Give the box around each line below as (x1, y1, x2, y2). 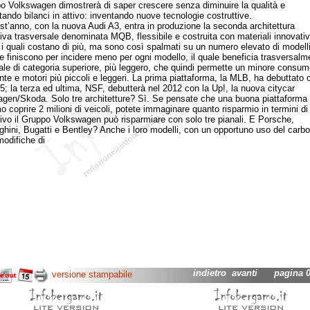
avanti (231, 268, 257, 278)
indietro (192, 268, 226, 278)
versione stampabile (51, 269, 132, 280)
